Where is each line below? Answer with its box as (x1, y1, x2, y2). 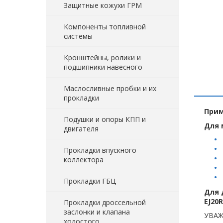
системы (64, 31, 93, 41)
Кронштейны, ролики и (64, 52, 141, 62)
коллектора (64, 154, 104, 164)
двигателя (64, 123, 99, 133)
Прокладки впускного (64, 145, 136, 155)
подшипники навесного (64, 62, 142, 72)
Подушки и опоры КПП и (64, 114, 146, 124)
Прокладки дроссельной (64, 197, 146, 207)
